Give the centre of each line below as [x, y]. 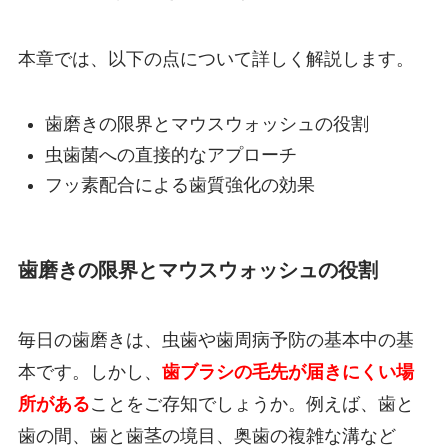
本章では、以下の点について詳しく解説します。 [215, 59]
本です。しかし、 [89, 371]
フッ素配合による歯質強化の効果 [179, 184]
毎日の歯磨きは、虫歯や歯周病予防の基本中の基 [215, 339]
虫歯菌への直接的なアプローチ [170, 154]
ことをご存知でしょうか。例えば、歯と [251, 403]
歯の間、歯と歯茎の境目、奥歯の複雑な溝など [206, 435]
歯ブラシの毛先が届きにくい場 [287, 371]
